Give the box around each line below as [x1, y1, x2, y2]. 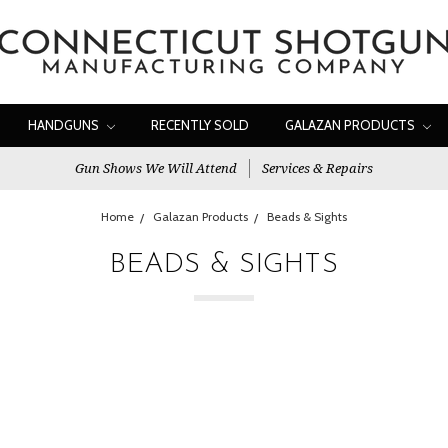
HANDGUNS [28, 117, 102, 133]
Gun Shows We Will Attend [75, 159, 237, 177]
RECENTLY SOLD [151, 117, 249, 133]
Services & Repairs [262, 159, 373, 177]
